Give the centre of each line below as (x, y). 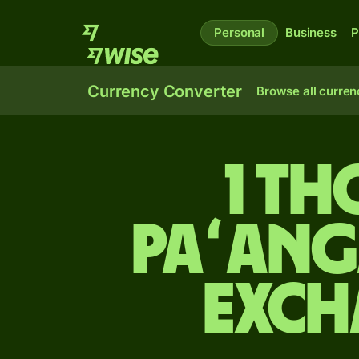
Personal (240, 32)
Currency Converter (165, 91)
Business (311, 32)
